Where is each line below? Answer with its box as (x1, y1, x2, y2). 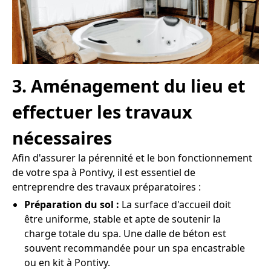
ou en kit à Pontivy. (24, 256, 110, 270)
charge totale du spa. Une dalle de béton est (24, 227, 226, 241)
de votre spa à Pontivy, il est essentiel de (12, 166, 195, 180)
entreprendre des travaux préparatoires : (12, 180, 201, 194)
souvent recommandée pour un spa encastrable (24, 241, 245, 255)
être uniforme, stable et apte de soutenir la (24, 212, 221, 226)
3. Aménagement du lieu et (12, 74, 246, 98)
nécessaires (12, 126, 112, 150)
